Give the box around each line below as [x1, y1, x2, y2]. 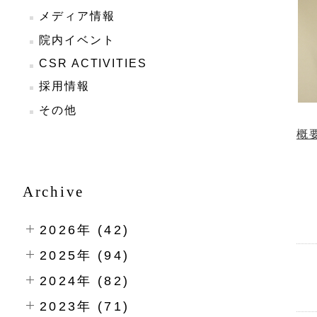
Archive [23, 183, 84, 200]
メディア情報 [39, 10, 115, 22]
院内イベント [39, 34, 115, 46]
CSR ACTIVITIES [39, 57, 147, 69]
